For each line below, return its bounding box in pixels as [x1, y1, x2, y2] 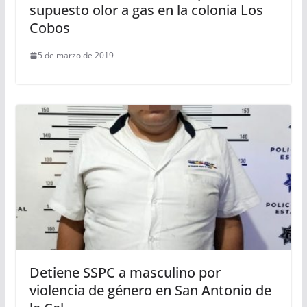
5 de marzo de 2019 [37, 49, 114, 61]
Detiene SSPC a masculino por [29, 262, 221, 282]
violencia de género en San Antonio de [29, 280, 271, 299]
